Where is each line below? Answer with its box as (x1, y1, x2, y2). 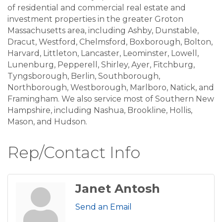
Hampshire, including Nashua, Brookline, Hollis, (7, 106, 192, 115)
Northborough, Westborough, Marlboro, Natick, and (7, 83, 214, 92)
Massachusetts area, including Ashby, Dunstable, (7, 26, 199, 35)
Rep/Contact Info (7, 143, 140, 162)
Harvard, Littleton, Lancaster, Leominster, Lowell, (7, 49, 199, 58)
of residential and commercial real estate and (7, 3, 186, 12)
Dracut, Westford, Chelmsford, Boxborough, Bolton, (7, 37, 213, 47)
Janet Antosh (75, 181, 160, 196)
